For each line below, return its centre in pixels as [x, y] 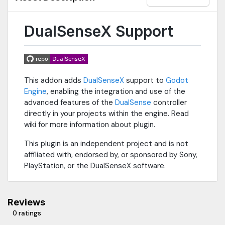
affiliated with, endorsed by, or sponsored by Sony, [111, 155]
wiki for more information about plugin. [90, 125]
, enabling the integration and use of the [116, 92]
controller [169, 103]
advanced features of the [70, 103]
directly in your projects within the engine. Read [106, 114]
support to [145, 81]
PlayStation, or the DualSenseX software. [95, 166]
